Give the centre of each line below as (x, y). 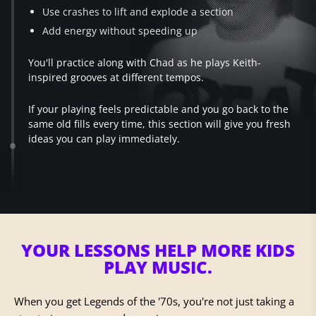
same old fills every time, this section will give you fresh (159, 124)
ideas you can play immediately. (104, 139)
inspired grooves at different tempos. (116, 78)
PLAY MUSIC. (158, 267)
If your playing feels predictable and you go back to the (158, 109)
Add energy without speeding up (120, 31)
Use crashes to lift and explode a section (138, 12)
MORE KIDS (248, 250)
